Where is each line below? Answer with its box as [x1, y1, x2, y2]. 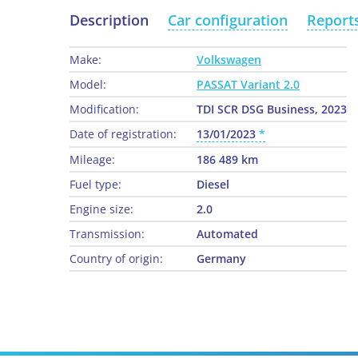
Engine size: [70, 201, 133, 217]
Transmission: [70, 226, 145, 242]
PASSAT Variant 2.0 [197, 77, 300, 93]
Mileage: [70, 152, 115, 168]
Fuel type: [70, 177, 121, 193]
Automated [197, 226, 258, 242]
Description [70, 10, 149, 30]
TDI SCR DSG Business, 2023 [197, 101, 347, 117]
